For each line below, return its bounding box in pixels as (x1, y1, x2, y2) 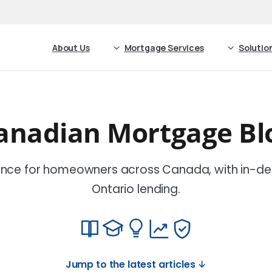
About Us (52, 42, 90, 53)
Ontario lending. (92, 181, 180, 197)
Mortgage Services (124, 42, 204, 53)
